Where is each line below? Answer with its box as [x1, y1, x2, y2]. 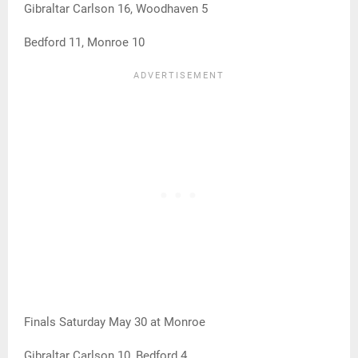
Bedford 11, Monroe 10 [24, 35, 145, 50]
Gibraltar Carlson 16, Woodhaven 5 [24, 2, 208, 17]
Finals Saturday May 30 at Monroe [24, 315, 205, 330]
